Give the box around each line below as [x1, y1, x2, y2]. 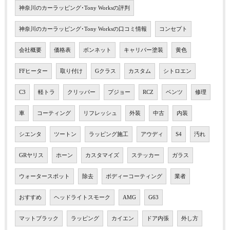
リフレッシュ [83, 110, 117, 116]
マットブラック [18, 215, 59, 221]
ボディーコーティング [105, 173, 162, 179]
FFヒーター [18, 68, 48, 74]
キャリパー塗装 [123, 47, 163, 53]
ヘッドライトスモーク [53, 194, 110, 200]
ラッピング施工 [88, 131, 128, 137]
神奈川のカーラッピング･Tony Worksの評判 [18, 5, 130, 11]
